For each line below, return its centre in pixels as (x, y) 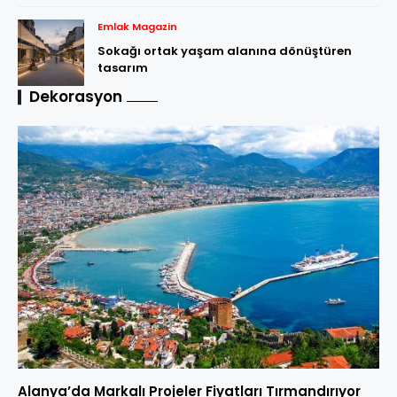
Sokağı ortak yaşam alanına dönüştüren (225, 51)
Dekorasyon (76, 97)
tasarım (123, 68)
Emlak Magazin (137, 27)
